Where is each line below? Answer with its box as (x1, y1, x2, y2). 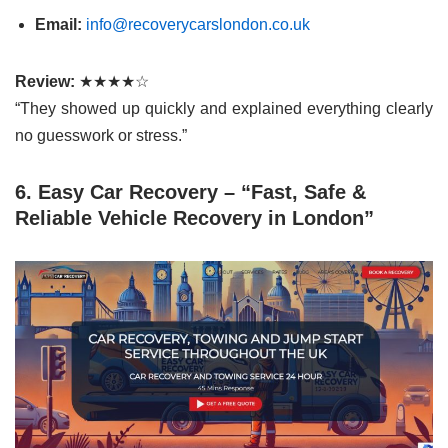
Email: (35, 16, 82, 33)
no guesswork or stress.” (15, 127, 187, 144)
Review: (15, 73, 75, 90)
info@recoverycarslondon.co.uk (86, 16, 310, 33)
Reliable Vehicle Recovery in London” (15, 207, 374, 229)
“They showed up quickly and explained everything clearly (15, 100, 433, 117)
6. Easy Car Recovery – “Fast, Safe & (15, 181, 366, 203)
